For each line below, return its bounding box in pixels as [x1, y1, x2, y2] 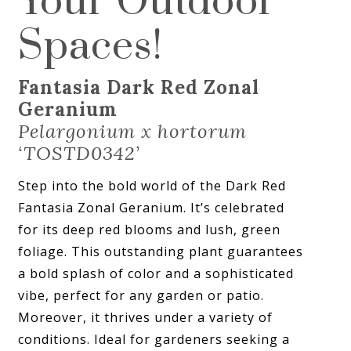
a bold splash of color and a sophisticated [18, 264, 295, 282]
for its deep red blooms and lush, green [18, 220, 281, 238]
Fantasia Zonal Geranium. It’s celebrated [18, 198, 285, 216]
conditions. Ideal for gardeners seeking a [18, 330, 291, 348]
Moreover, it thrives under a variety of [18, 308, 273, 326]
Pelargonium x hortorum [18, 118, 248, 143]
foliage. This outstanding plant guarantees [18, 242, 304, 260]
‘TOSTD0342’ [18, 140, 141, 165]
